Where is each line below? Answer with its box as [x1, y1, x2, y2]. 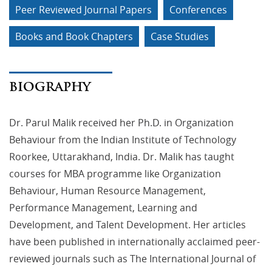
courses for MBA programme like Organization [9, 166, 221, 180]
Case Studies [151, 29, 209, 43]
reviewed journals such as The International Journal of [9, 251, 256, 265]
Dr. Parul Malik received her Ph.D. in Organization [9, 115, 234, 129]
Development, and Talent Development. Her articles [9, 217, 246, 231]
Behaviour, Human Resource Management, [9, 183, 206, 197]
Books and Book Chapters [15, 29, 133, 43]
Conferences [169, 2, 227, 16]
